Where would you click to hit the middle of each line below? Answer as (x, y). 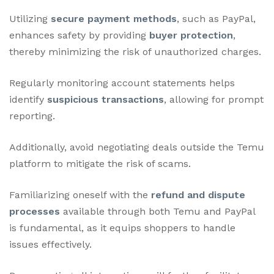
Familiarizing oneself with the (80, 195)
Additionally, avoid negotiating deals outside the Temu (137, 147)
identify (28, 100)
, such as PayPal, (216, 19)
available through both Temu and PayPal (157, 212)
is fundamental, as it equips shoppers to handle (122, 228)
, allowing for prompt (214, 100)
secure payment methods (114, 19)
